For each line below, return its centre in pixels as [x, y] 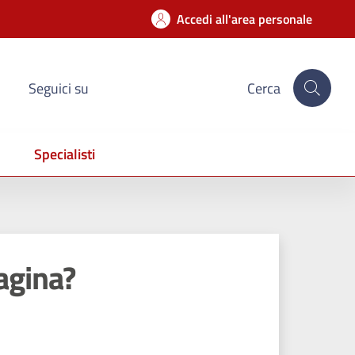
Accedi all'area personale [244, 19]
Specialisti [65, 154]
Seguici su [59, 88]
